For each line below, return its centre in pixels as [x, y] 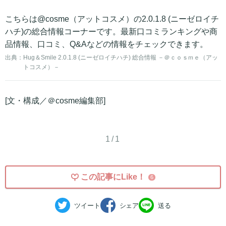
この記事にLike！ [113, 177]
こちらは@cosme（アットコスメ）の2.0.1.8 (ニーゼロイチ [112, 19]
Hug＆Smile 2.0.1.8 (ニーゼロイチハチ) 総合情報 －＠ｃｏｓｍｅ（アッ [121, 58]
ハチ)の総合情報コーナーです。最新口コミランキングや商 [111, 32]
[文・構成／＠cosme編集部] [55, 101]
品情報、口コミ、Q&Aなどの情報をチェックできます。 [106, 44]
